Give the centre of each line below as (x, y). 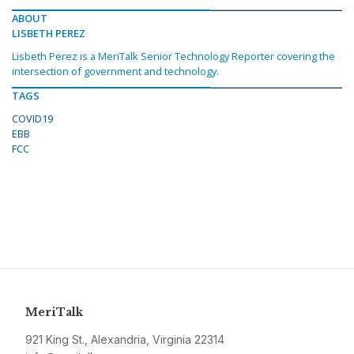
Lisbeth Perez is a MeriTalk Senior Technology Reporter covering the (173, 56)
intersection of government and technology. (115, 72)
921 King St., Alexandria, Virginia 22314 (125, 340)
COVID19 (32, 119)
